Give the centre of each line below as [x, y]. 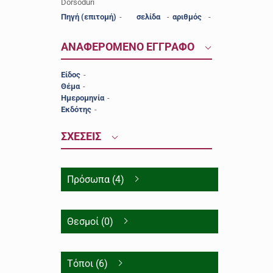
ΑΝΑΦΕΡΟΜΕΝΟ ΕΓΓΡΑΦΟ [129, 47]
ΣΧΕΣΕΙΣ [82, 136]
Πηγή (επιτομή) [88, 17]
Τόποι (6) [87, 264]
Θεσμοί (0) [90, 222]
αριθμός [189, 17]
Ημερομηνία [82, 98]
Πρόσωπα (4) [95, 179]
